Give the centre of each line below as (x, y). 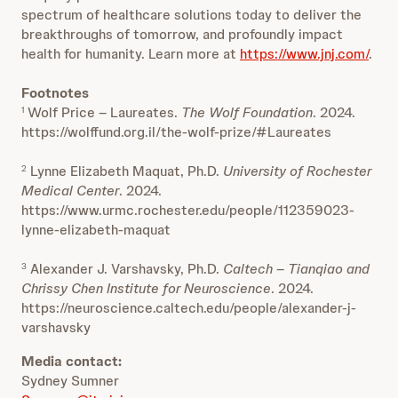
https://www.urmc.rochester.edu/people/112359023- (188, 210)
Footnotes (55, 93)
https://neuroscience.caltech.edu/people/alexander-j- (189, 308)
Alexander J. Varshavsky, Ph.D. (125, 269)
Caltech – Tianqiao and (296, 269)
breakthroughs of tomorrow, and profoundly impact (182, 34)
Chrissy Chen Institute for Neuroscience (146, 288)
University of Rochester (297, 171)
